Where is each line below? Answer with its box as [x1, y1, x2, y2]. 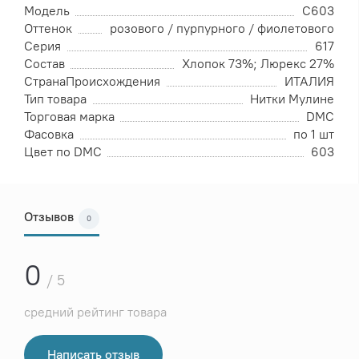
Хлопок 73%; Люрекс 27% [182, 56, 334, 72]
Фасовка [24, 127, 74, 143]
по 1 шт [293, 127, 334, 143]
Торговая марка [24, 109, 115, 125]
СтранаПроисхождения [24, 74, 160, 90]
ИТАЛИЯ [284, 74, 334, 90]
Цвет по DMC [24, 144, 102, 160]
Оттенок [24, 21, 72, 37]
